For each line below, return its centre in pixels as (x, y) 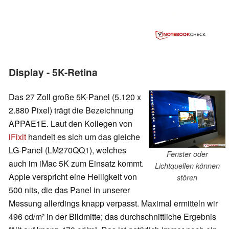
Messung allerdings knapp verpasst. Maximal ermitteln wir (113, 203)
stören (187, 177)
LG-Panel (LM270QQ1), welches (67, 150)
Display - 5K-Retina (53, 72)
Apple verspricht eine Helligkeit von (73, 176)
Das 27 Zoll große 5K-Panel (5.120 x (75, 97)
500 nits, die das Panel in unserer (69, 190)
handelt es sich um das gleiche (83, 136)
